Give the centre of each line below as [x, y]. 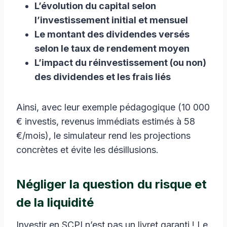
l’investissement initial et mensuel [111, 20]
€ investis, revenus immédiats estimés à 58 [106, 121]
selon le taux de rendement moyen [112, 48]
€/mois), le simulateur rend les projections [103, 135]
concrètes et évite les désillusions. [87, 149]
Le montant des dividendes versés [112, 34]
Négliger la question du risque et [111, 184]
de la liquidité [55, 202]
